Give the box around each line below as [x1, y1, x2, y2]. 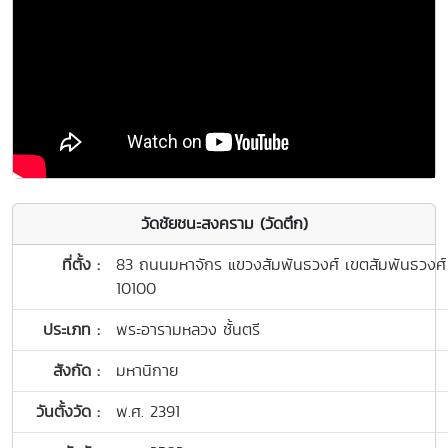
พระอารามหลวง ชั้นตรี [116, 318, 260, 342]
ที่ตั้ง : [62, 253, 100, 277]
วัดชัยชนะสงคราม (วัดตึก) [140, 212, 308, 236]
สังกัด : [53, 359, 100, 383]
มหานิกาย [116, 359, 178, 383]
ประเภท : [43, 318, 100, 342]
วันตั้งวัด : [36, 400, 100, 424]
